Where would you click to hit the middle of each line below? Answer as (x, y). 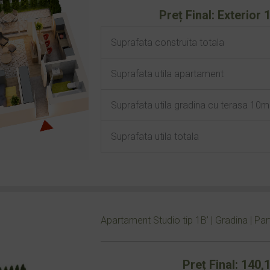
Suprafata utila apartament (167, 74)
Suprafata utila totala (155, 137)
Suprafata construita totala (167, 42)
